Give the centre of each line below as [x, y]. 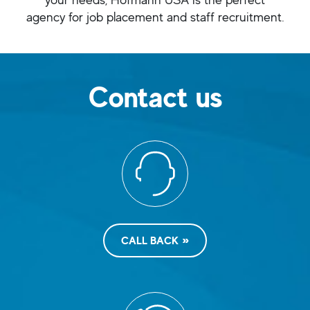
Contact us [155, 97]
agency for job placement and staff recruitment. [155, 17]
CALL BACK [150, 240]
